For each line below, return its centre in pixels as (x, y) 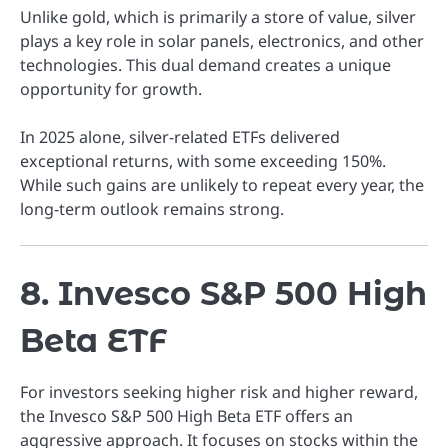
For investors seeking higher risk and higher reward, (219, 392)
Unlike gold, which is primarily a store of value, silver (218, 16)
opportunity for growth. (111, 88)
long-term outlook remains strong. (152, 209)
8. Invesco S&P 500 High (223, 294)
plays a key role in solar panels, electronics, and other (222, 40)
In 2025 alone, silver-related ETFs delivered (180, 137)
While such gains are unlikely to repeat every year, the (222, 185)
